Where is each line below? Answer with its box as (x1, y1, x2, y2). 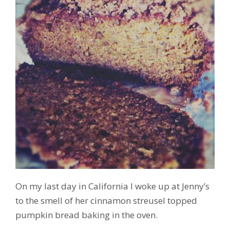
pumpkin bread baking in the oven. (15, 208, 158, 221)
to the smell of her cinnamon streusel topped (15, 194, 197, 206)
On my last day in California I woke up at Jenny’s (15, 180, 209, 192)
